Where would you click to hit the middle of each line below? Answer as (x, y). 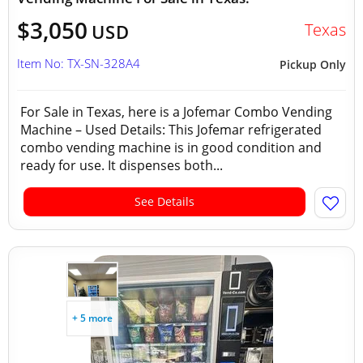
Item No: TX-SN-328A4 (79, 63)
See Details (164, 201)
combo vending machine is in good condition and (171, 147)
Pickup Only (313, 64)
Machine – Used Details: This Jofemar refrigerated (171, 130)
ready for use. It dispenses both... (122, 165)
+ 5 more (92, 318)
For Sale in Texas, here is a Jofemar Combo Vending (176, 112)
